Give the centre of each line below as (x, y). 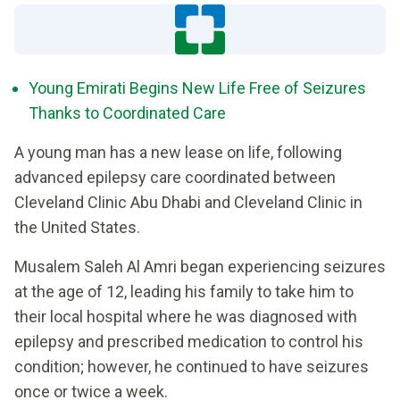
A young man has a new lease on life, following (178, 152)
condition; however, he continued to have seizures (192, 367)
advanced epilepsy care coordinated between (175, 177)
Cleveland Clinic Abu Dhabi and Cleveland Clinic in (188, 202)
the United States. (77, 227)
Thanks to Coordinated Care (127, 113)
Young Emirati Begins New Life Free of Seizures (197, 88)
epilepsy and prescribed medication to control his (189, 342)
